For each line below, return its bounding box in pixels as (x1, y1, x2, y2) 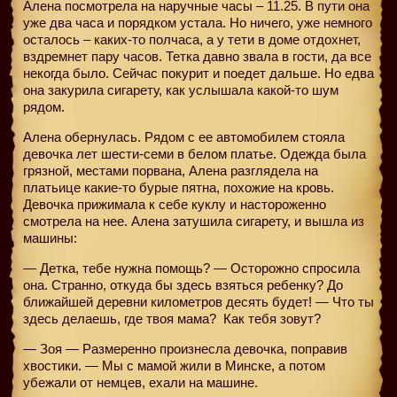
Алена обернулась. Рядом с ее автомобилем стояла (23, 128, 345, 144)
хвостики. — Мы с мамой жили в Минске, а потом (23, 357, 325, 373)
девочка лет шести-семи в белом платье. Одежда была (23, 145, 366, 161)
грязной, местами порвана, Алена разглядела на (23, 162, 318, 178)
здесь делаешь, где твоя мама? (23, 310, 220, 326)
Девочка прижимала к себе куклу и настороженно (23, 196, 326, 212)
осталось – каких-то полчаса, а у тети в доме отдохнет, (23, 31, 361, 47)
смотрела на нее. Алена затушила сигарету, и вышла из (23, 213, 364, 229)
